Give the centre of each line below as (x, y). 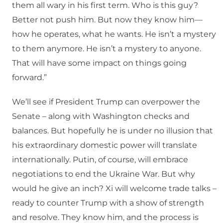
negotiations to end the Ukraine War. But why (104, 174)
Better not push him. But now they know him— (107, 20)
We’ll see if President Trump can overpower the (106, 102)
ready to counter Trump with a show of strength (108, 203)
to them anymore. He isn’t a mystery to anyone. (107, 49)
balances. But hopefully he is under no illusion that (112, 131)
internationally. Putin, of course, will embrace (100, 160)
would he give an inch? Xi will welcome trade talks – (114, 189)
